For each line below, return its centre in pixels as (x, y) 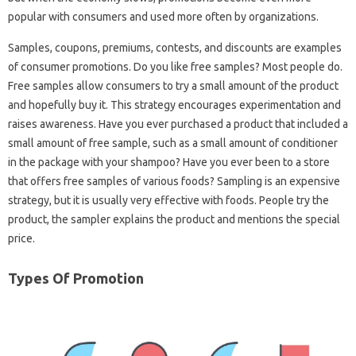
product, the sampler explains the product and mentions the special (174, 219)
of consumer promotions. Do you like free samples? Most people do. (175, 67)
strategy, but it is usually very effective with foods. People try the (168, 200)
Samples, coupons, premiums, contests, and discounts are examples (175, 48)
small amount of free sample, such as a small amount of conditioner (173, 143)
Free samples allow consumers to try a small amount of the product (173, 86)
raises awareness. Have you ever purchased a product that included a (178, 124)
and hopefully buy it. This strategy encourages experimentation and (174, 105)
